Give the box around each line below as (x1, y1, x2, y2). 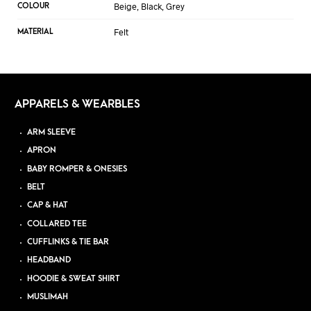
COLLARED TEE (27, 219, 87, 228)
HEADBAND (27, 255, 72, 265)
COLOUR (17, 1, 49, 11)
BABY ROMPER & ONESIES (27, 164, 128, 174)
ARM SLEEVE (27, 128, 76, 137)
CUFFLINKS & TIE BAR (27, 237, 110, 247)
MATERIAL (17, 27, 53, 37)
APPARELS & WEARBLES (14, 98, 140, 111)
